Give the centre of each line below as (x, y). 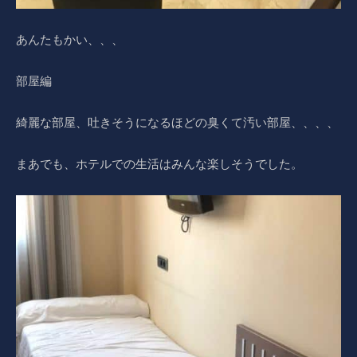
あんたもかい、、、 (70, 39)
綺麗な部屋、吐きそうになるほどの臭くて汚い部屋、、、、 (177, 122)
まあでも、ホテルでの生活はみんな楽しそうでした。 (159, 163)
